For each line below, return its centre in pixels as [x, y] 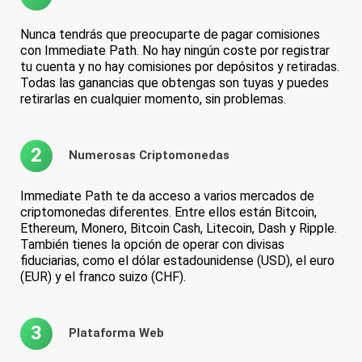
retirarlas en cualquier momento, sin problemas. [153, 99]
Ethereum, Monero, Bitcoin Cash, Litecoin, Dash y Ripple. [179, 228]
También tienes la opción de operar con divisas [152, 244]
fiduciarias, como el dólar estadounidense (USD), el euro [177, 260]
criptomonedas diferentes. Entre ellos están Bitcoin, [168, 212]
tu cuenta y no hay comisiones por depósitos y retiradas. [180, 66]
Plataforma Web [116, 333]
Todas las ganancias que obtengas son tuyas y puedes [175, 82]
